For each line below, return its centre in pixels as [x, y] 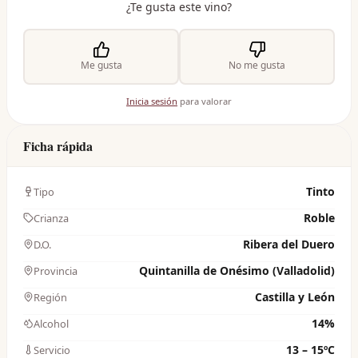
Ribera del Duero [289, 244]
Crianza [51, 218]
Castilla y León [295, 296]
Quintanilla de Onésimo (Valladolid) [237, 270]
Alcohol [51, 323]
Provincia [56, 270]
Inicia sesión [152, 101]
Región [50, 297]
